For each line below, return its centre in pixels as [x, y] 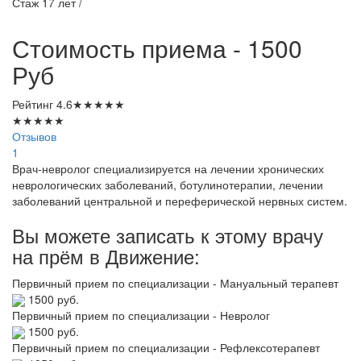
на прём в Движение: [106, 255]
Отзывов [34, 136]
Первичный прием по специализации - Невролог [141, 315]
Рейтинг [34, 104]
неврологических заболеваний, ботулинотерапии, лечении [168, 184]
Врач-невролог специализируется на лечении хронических [168, 168]
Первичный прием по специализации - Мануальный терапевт [175, 282]
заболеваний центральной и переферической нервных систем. [180, 200]
